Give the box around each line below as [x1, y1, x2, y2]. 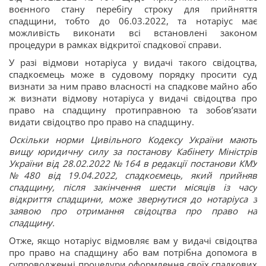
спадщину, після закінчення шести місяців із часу [9, 181, 257, 193]
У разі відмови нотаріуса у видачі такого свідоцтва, [9, 56, 257, 68]
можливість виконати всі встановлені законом [9, 27, 257, 39]
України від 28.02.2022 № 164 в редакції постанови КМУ [9, 157, 257, 169]
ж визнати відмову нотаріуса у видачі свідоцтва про [9, 92, 257, 104]
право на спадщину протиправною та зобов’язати [9, 104, 257, 116]
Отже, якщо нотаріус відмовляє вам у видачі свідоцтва [9, 235, 257, 246]
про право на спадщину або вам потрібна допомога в [9, 246, 257, 258]
